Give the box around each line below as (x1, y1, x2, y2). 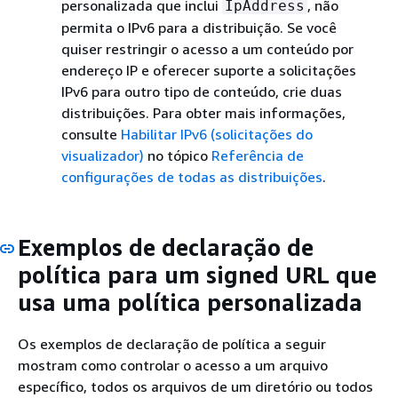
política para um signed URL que (18, 260, 377, 289)
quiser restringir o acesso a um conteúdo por (60, 39, 354, 58)
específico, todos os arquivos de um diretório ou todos (18, 378, 373, 396)
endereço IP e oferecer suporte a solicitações (60, 60, 356, 79)
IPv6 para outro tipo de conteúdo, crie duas (60, 82, 342, 100)
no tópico (143, 146, 211, 164)
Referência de (211, 146, 304, 164)
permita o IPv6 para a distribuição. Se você (60, 18, 337, 36)
